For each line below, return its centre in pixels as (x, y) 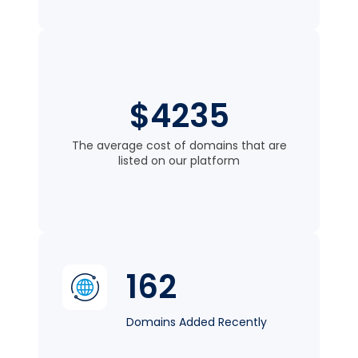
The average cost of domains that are (179, 146)
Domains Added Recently (197, 322)
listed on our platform (179, 161)
